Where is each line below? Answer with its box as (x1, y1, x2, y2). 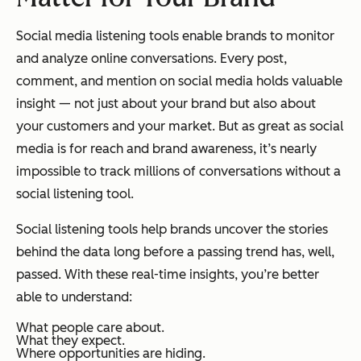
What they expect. (16, 333, 125, 349)
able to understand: (16, 289, 132, 305)
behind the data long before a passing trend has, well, (16, 244, 334, 260)
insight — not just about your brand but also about (16, 96, 316, 112)
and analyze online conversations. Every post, (16, 51, 287, 67)
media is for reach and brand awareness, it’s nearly (16, 141, 317, 157)
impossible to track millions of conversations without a (16, 164, 341, 180)
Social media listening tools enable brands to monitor (16, 28, 334, 44)
